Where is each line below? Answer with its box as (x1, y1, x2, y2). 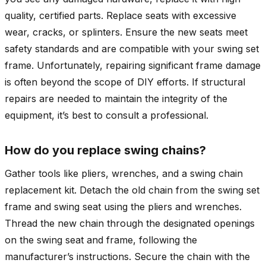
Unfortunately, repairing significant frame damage (34, 59, 261, 71)
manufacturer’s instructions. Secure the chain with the (5, 250, 250, 262)
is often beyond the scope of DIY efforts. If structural (5, 75, 245, 88)
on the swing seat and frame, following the (5, 233, 197, 246)
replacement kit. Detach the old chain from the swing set (5, 183, 259, 196)
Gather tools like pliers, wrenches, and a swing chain (5, 167, 243, 179)
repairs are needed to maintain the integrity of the (5, 92, 227, 104)
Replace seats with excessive (106, 9, 236, 21)
